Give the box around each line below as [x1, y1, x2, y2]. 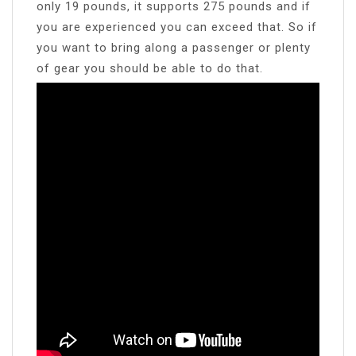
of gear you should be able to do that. [37, 60, 263, 75]
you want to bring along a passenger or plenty [37, 40, 311, 55]
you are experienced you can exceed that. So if [37, 19, 317, 34]
